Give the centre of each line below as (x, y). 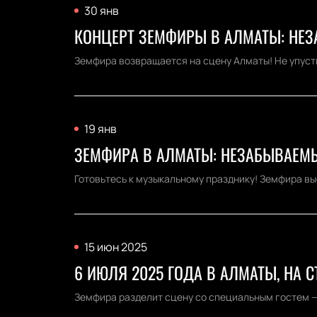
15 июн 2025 (115, 247)
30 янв (101, 11)
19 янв (100, 129)
